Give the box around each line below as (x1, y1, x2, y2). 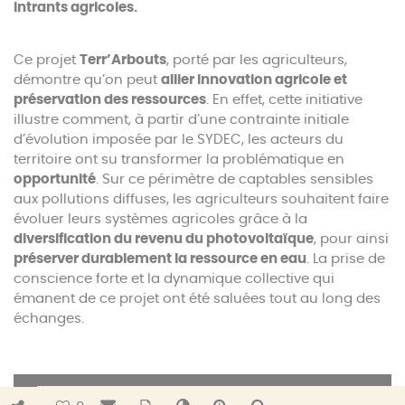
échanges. (14, 311, 84, 325)
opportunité (14, 172, 96, 186)
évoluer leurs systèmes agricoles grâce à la (14, 212, 307, 226)
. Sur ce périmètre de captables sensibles (96, 172, 373, 186)
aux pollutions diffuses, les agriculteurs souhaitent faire (14, 192, 389, 206)
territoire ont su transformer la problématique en (14, 152, 344, 166)
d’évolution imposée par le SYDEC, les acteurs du (14, 132, 344, 146)
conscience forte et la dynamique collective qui (14, 271, 334, 286)
